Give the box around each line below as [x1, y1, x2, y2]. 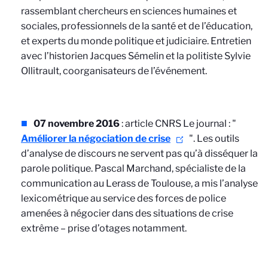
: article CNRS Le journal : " [120, 118, 236, 129]
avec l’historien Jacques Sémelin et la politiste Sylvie [21, 50, 251, 62]
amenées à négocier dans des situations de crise [21, 208, 233, 219]
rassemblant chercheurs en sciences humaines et [21, 5, 237, 17]
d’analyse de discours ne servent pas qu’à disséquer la [21, 148, 258, 159]
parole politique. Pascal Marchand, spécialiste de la [21, 163, 246, 174]
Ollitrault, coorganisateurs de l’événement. [21, 65, 207, 77]
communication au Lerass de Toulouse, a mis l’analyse [21, 178, 258, 189]
